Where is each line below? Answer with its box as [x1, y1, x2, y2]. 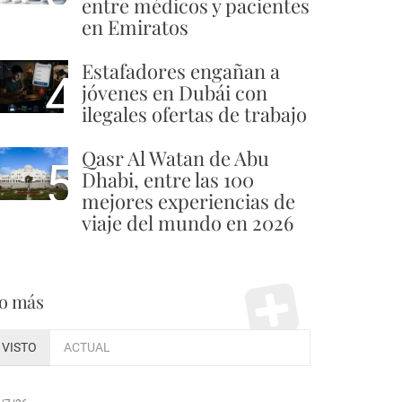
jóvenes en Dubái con [82, 78, 267, 106]
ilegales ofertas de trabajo [82, 100, 307, 127]
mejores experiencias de [82, 187, 295, 214]
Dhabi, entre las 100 [82, 165, 254, 193]
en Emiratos [82, 13, 188, 40]
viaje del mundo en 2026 [82, 208, 293, 236]
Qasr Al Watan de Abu [82, 144, 269, 171]
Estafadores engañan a [82, 57, 280, 84]
